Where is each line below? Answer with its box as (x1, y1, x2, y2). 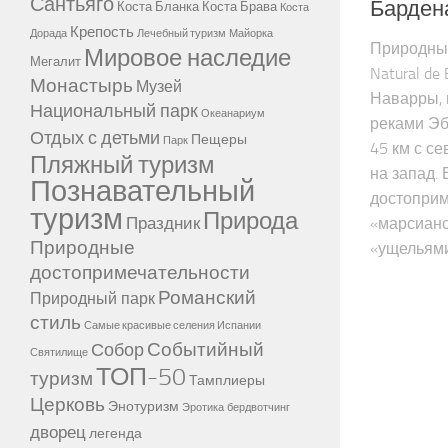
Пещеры (191, 131, 247, 149)
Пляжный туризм (30, 151, 215, 180)
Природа (203, 207, 298, 236)
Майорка (229, 27, 273, 41)
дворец (30, 422, 86, 443)
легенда (89, 425, 142, 443)
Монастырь (30, 74, 133, 98)
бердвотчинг (227, 401, 290, 415)
